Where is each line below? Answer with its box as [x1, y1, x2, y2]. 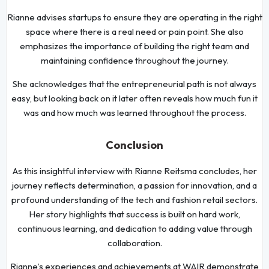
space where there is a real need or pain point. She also [25, 25, 244, 37]
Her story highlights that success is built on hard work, [29, 208, 240, 220]
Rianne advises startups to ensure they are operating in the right [7, 11, 262, 23]
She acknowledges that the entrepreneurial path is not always [13, 77, 256, 89]
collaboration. [107, 237, 162, 249]
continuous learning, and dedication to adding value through [17, 222, 252, 234]
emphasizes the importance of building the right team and [20, 40, 249, 52]
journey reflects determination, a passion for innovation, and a [12, 179, 257, 191]
